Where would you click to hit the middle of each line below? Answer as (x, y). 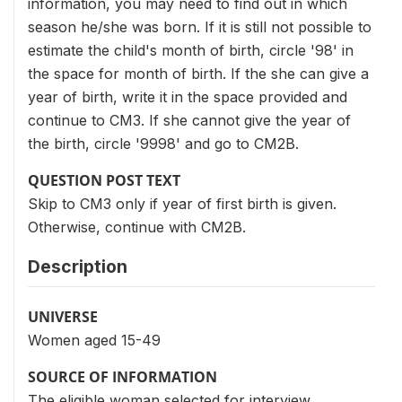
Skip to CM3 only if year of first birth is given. (182, 204)
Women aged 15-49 (94, 340)
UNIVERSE (63, 317)
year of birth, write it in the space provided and (188, 97)
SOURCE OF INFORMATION (122, 377)
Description (78, 267)
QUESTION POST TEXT (104, 180)
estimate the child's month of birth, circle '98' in (191, 50)
